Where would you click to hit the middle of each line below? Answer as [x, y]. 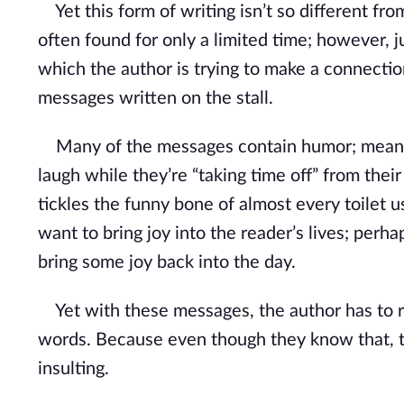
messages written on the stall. [156, 98]
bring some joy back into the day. [167, 262]
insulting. [73, 369]
